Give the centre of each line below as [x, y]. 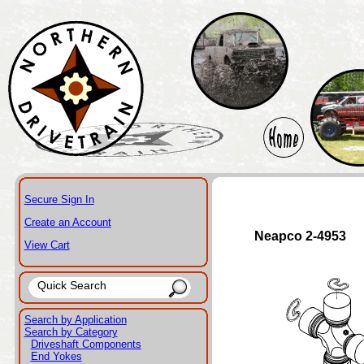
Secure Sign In [59, 199]
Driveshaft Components [86, 344]
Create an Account [67, 222]
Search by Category [71, 332]
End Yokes [56, 356]
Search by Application [75, 320]
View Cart [47, 245]
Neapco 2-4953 [300, 236]
